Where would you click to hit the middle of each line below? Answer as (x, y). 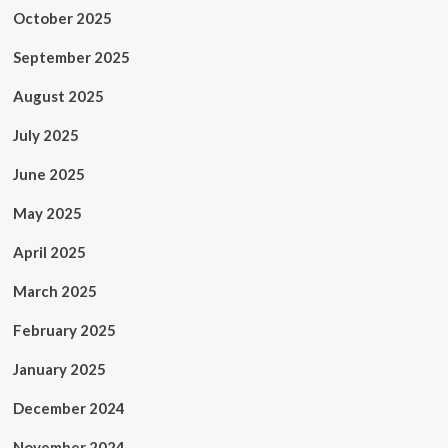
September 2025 (71, 57)
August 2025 (58, 96)
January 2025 (59, 369)
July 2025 (45, 135)
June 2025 (48, 174)
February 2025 (64, 330)
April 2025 (49, 252)
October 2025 (62, 18)
